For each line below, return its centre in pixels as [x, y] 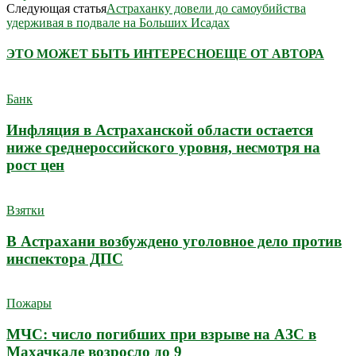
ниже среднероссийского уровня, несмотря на [163, 148]
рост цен [35, 165]
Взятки [25, 210]
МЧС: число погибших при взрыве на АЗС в [161, 334]
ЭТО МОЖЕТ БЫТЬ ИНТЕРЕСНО [111, 54]
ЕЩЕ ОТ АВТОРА [270, 54]
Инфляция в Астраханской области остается [160, 130]
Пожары [29, 304]
